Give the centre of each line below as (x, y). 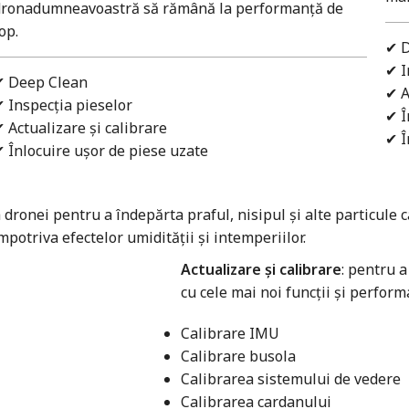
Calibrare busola (238, 356)
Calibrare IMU (230, 333)
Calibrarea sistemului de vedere (290, 378)
